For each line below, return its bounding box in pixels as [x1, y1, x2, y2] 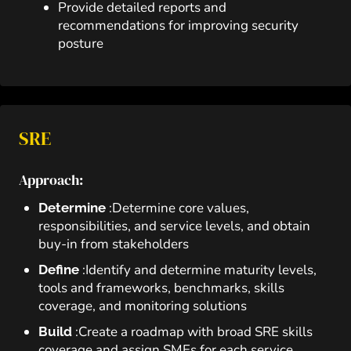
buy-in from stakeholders [38, 235, 189, 253]
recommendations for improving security [58, 16, 299, 34]
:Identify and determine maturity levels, [82, 261, 317, 279]
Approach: [19, 170, 83, 190]
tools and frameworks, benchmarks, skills [38, 279, 284, 297]
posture [58, 34, 103, 52]
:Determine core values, [109, 199, 249, 217]
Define [38, 262, 82, 277]
